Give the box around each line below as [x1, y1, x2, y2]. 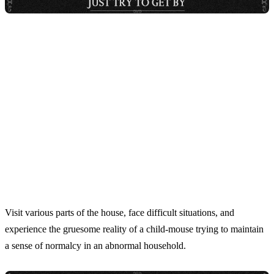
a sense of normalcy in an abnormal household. [5, 240, 186, 251]
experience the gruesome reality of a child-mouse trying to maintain [5, 224, 264, 235]
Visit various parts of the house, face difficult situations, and [5, 207, 234, 218]
